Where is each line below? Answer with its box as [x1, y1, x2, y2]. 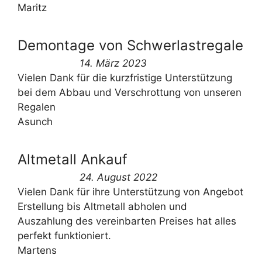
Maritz [18, 2, 47, 14]
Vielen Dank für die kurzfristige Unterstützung [18, 72, 232, 84]
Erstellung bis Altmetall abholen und [18, 201, 187, 213]
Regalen [18, 101, 56, 113]
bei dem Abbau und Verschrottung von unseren [18, 87, 242, 99]
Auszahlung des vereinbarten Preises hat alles [18, 215, 236, 227]
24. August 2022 [80, 171, 158, 184]
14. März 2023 [80, 57, 147, 70]
